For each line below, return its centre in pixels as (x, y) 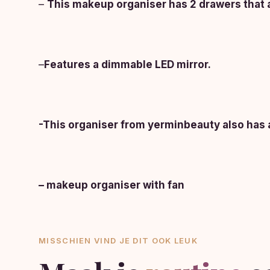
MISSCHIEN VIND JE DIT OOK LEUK (118, 240)
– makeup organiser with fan (111, 185)
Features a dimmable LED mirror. (127, 64)
